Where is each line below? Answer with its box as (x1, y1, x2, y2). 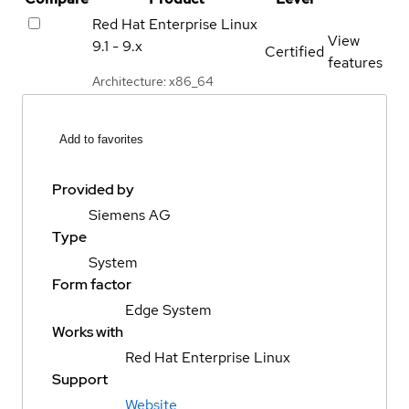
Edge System (125, 300, 212, 320)
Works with (52, 322, 123, 342)
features (328, 52, 383, 72)
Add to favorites (59, 132, 143, 147)
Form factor (52, 275, 131, 295)
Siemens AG (89, 205, 171, 225)
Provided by (52, 180, 134, 200)
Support (52, 370, 108, 390)
